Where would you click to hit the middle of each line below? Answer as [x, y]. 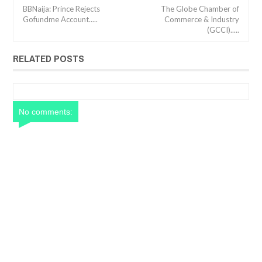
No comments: [46, 112]
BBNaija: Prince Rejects [61, 9]
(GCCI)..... [223, 30]
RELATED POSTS [49, 58]
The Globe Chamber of [200, 9]
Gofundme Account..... [60, 20]
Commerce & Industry [202, 20]
